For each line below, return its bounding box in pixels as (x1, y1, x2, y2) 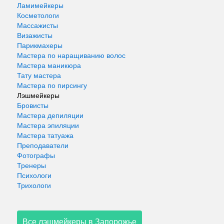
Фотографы (17, 151, 55, 159)
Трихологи (17, 181, 51, 189)
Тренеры (17, 161, 46, 169)
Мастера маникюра (17, 61, 81, 69)
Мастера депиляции (17, 111, 83, 119)
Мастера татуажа (17, 131, 73, 139)
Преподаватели (17, 141, 68, 149)
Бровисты (17, 101, 48, 109)
